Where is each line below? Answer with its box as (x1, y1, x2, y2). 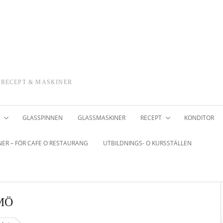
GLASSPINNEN (22, 113, 63, 122)
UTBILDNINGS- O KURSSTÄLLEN (103, 138, 192, 147)
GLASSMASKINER (78, 113, 125, 122)
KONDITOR (184, 113, 214, 122)
